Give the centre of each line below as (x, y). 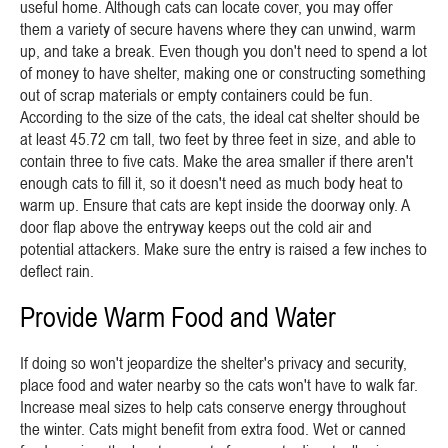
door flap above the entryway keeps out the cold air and (196, 227)
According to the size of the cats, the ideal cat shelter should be (220, 117)
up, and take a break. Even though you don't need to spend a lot (223, 51)
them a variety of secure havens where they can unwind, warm (218, 29)
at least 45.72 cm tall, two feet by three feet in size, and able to (218, 139)
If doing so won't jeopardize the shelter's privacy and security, (213, 363)
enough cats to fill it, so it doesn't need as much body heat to (211, 183)
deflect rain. (57, 271)
